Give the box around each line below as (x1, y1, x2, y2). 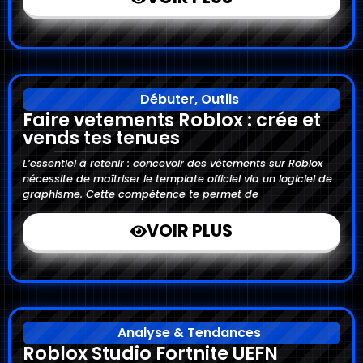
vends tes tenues (23, 124, 180, 151)
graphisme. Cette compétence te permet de (23, 186, 258, 201)
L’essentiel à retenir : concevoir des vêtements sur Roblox (23, 156, 322, 170)
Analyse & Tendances (117, 323, 261, 343)
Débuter (139, 89, 194, 109)
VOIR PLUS (147, 219, 233, 243)
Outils (200, 89, 239, 109)
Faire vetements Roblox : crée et (23, 106, 321, 133)
